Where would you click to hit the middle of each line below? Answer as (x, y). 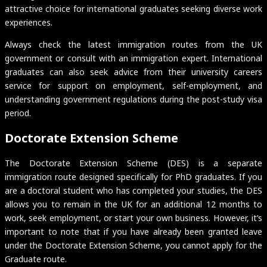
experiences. (29, 23)
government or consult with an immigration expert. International (133, 58)
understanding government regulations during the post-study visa (133, 100)
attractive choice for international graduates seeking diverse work (133, 9)
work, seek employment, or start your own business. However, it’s (133, 218)
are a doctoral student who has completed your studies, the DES (133, 191)
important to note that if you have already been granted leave (133, 232)
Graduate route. (36, 259)
